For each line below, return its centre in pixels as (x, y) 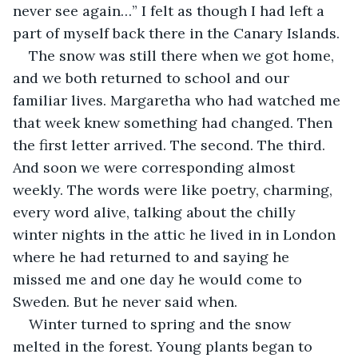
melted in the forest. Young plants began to (165, 346)
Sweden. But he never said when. (125, 301)
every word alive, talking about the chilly (156, 212)
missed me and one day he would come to (159, 279)
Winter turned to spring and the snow (162, 324)
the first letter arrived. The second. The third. (171, 145)
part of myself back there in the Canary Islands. (176, 33)
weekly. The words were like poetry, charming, (175, 189)
